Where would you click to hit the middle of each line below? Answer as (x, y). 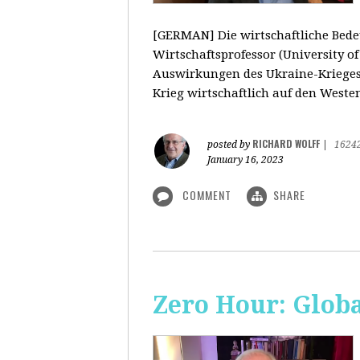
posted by (230, 145)
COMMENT (207, 195)
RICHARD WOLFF (286, 143)
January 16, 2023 (245, 160)
